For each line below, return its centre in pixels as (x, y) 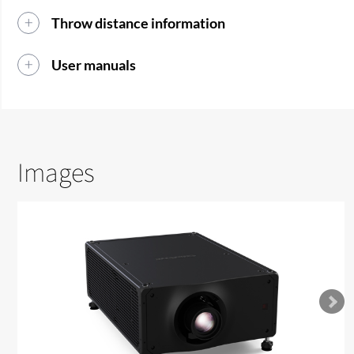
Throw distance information (139, 23)
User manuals (94, 65)
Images (56, 172)
